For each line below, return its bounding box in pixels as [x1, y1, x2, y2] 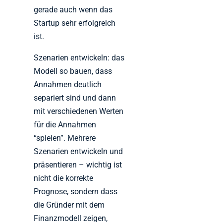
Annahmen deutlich [34, 80, 102, 90]
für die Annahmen [34, 120, 97, 130]
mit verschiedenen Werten [34, 107, 124, 116]
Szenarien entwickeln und [34, 147, 123, 157]
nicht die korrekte [34, 173, 94, 183]
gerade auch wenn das [34, 5, 113, 15]
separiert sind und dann [34, 93, 116, 103]
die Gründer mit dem [34, 200, 105, 210]
